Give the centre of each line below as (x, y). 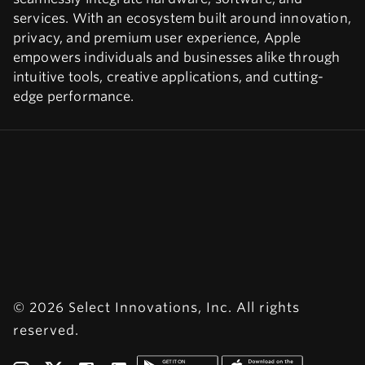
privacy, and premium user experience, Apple (157, 38)
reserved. (46, 330)
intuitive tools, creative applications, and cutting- (168, 77)
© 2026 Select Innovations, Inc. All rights (156, 308)
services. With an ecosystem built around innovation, (182, 18)
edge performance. (74, 97)
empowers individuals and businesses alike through (177, 57)
